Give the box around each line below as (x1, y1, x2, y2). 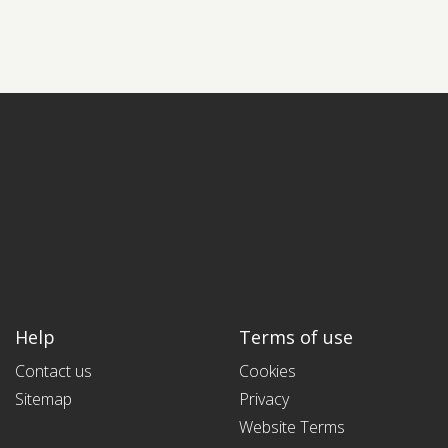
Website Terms (239, 416, 345, 438)
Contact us (15, 360, 92, 382)
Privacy (239, 388, 289, 410)
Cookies (239, 360, 296, 382)
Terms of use (239, 325, 353, 349)
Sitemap (15, 388, 72, 410)
